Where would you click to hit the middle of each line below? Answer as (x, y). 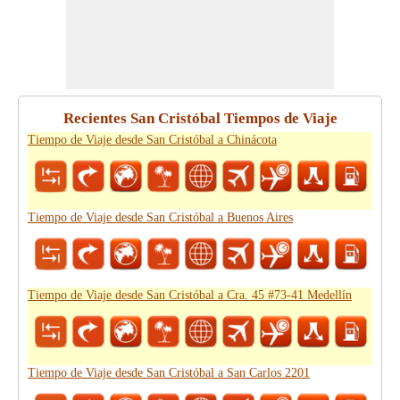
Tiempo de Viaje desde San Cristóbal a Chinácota (152, 140)
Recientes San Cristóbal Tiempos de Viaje (200, 118)
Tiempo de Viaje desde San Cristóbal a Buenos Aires (160, 217)
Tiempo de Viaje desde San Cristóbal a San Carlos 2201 (169, 373)
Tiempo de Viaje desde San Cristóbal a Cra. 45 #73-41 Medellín (190, 295)
